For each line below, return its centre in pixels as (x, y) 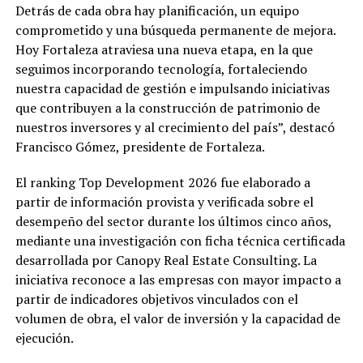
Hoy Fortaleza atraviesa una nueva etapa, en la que (164, 50)
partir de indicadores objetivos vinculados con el (156, 299)
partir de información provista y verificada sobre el (164, 202)
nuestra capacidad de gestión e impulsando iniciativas (172, 89)
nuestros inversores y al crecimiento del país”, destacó (175, 128)
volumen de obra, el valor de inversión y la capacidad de (177, 319)
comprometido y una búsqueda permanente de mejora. (175, 30)
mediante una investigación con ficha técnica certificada (180, 241)
